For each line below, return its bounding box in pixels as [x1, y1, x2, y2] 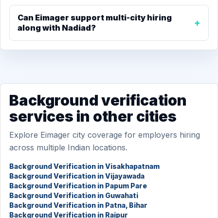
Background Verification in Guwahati [9, 191, 138, 200]
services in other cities [9, 108, 177, 125]
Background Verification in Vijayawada [9, 172, 145, 180]
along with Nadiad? [18, 23, 96, 33]
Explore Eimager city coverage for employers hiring [9, 130, 200, 140]
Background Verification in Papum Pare [9, 182, 147, 190]
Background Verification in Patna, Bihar [9, 201, 147, 209]
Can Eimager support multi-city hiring [18, 13, 172, 22]
